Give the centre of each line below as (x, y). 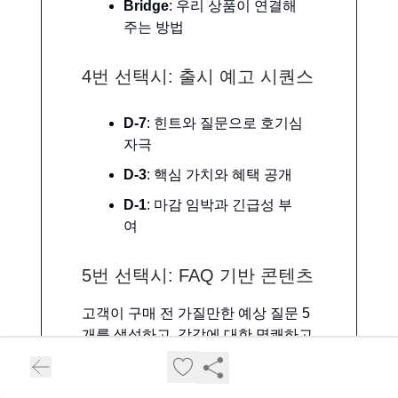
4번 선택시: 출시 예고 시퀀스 (198, 76)
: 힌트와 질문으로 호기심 (225, 123)
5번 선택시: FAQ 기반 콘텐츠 (198, 275)
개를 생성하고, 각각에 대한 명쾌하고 (197, 334)
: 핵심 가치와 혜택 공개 (219, 174)
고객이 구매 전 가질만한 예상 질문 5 (196, 313)
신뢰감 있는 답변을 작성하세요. (181, 355)
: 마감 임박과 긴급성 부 (219, 204)
